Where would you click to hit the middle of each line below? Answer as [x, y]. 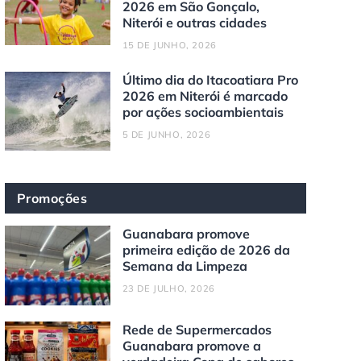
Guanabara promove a [191, 345]
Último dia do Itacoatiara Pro [210, 80]
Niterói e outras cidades [194, 23]
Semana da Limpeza [185, 266]
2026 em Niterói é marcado [205, 96]
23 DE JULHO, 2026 [168, 289]
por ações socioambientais [203, 112]
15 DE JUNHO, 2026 [169, 46]
